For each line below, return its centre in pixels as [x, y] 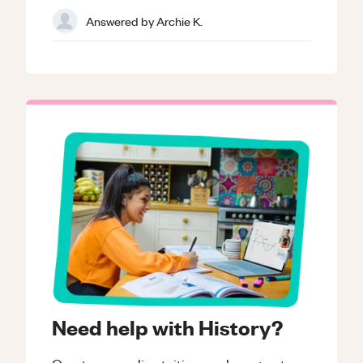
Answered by [121, 21]
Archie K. [179, 21]
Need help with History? [167, 327]
